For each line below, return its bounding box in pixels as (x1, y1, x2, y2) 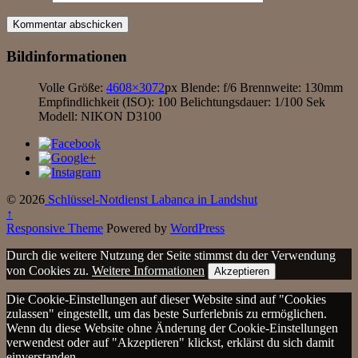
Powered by (103, 221, 170, 235)
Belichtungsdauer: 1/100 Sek (180, 94, 325, 109)
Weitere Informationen (92, 263, 205, 277)
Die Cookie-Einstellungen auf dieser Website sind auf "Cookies (6, 292, 326, 306)
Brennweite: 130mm (240, 80, 343, 94)
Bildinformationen (6, 48, 127, 66)
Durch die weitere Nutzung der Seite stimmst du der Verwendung (6, 248, 336, 262)
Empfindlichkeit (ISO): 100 (38, 94, 177, 109)
